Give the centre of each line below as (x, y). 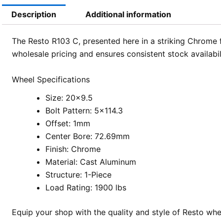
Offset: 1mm (68, 123)
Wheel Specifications (51, 79)
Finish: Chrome (73, 149)
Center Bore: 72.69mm (87, 136)
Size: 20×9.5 (69, 97)
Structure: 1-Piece (78, 174)
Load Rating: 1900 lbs (86, 187)
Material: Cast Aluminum (91, 162)
